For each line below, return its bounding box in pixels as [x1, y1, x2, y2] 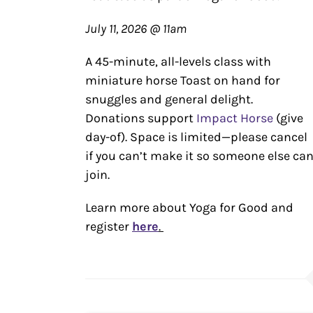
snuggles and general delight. [85, 92, 253, 108]
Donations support [85, 110, 196, 126]
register [85, 219, 132, 235]
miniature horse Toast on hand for [85, 73, 280, 89]
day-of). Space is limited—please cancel [85, 129, 307, 145]
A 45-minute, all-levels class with [85, 54, 271, 70]
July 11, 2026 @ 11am [85, 21, 187, 37]
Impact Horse [196, 110, 273, 126]
